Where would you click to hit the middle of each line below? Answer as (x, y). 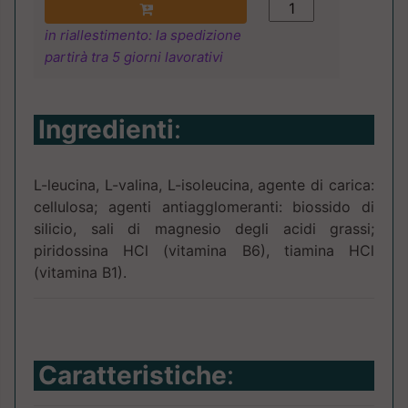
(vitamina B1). (80, 273)
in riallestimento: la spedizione (143, 36)
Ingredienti (106, 130)
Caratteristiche (133, 376)
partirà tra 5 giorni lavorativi (134, 57)
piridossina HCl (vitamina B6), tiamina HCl (204, 251)
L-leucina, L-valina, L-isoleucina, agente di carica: (204, 185)
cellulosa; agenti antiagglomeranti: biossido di (204, 207)
